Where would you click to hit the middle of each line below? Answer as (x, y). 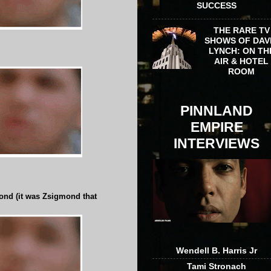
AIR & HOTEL (242, 61)
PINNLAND (217, 111)
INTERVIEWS (217, 144)
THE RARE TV (241, 31)
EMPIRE (217, 127)
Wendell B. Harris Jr (217, 251)
